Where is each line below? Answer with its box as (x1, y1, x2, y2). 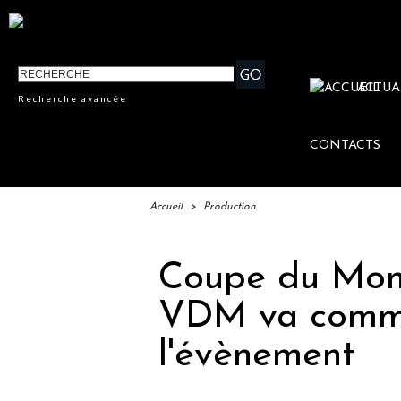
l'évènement (158, 337, 355, 376)
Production (203, 201, 256, 213)
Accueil (149, 201, 183, 213)
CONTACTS (310, 139, 381, 153)
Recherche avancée (18, 93, 128, 105)
